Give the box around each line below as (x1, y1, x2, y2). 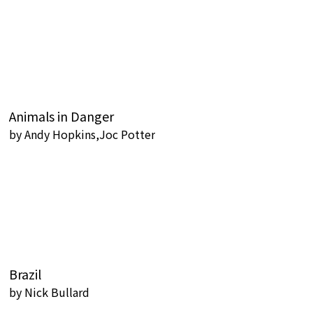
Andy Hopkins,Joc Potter (24, 126, 155, 143)
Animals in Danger (9, 107, 114, 125)
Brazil (9, 265, 41, 283)
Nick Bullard (24, 284, 89, 300)
